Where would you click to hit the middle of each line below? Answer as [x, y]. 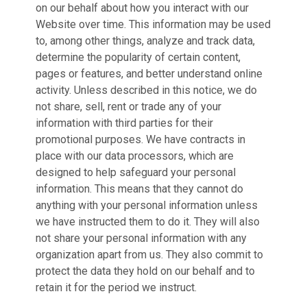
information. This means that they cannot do [139, 189]
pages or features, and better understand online [149, 74]
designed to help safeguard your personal [136, 172]
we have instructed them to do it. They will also [148, 222]
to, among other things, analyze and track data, [145, 41]
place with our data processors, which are [135, 156]
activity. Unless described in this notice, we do [146, 90]
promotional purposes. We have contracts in [140, 139]
